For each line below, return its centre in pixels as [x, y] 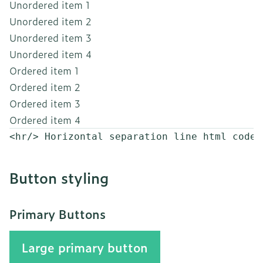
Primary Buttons [58, 214]
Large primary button [85, 247]
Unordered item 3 [50, 38]
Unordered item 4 [51, 54]
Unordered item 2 [50, 21]
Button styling [59, 178]
